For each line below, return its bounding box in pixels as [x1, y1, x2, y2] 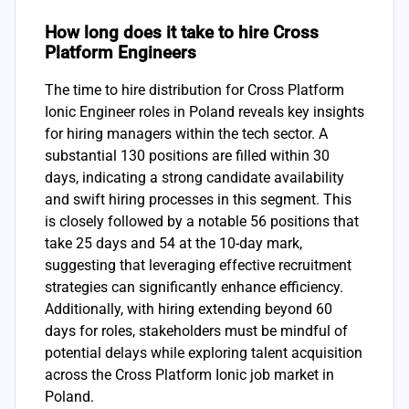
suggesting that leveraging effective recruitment [45, 257, 351, 275]
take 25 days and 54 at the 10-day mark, [45, 235, 302, 253]
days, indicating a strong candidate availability [45, 169, 344, 187]
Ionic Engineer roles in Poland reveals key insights [45, 103, 364, 121]
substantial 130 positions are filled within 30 [45, 147, 330, 165]
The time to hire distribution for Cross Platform [45, 81, 344, 100]
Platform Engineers [45, 42, 196, 63]
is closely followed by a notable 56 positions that [45, 213, 359, 231]
